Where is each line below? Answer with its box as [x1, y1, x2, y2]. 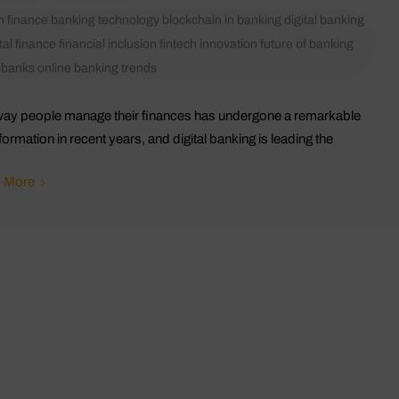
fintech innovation [159, 37, 257, 51]
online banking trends [37, 61, 157, 75]
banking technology [50, 12, 159, 27]
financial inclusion [58, 37, 157, 51]
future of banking [259, 37, 354, 51]
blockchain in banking [161, 12, 281, 27]
